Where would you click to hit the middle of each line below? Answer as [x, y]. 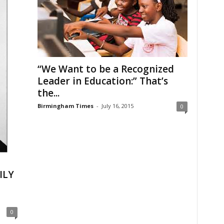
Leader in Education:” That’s [102, 81]
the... [48, 93]
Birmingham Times [65, 105]
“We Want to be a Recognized [105, 69]
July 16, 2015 [117, 105]
